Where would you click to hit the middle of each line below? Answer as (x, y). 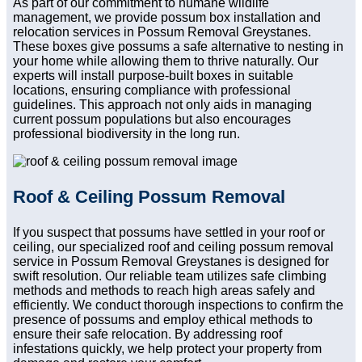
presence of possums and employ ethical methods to (163, 320)
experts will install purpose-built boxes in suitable (153, 76)
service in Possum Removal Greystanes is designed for (171, 262)
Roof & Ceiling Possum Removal (149, 197)
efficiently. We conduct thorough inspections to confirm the (178, 305)
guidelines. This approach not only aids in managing (162, 105)
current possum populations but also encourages (152, 120)
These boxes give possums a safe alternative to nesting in (178, 47)
